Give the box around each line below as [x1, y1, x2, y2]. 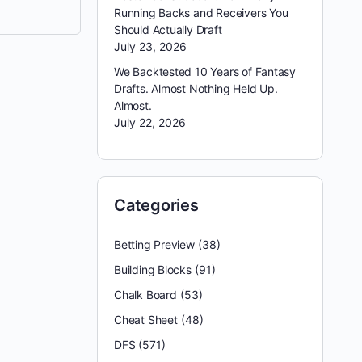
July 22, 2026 [114, 116, 186, 129]
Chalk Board [114, 288, 177, 301]
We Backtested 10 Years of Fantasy [114, 65, 297, 78]
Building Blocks [114, 263, 192, 276]
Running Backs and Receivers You [114, 6, 288, 19]
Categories [114, 196, 199, 215]
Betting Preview [114, 238, 195, 251]
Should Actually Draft [114, 23, 222, 36]
